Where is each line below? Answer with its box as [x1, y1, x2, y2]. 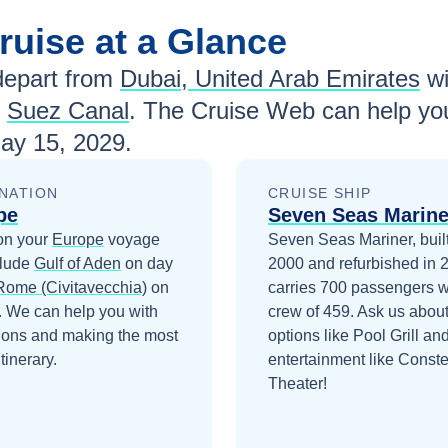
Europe [52, 231, 104, 249]
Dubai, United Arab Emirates [120, 65, 420, 93]
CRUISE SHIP [268, 185, 372, 202]
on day [121, 255, 173, 273]
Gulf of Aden [34, 255, 121, 273]
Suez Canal [7, 97, 129, 125]
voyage [104, 231, 160, 249]
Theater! [268, 375, 327, 393]
